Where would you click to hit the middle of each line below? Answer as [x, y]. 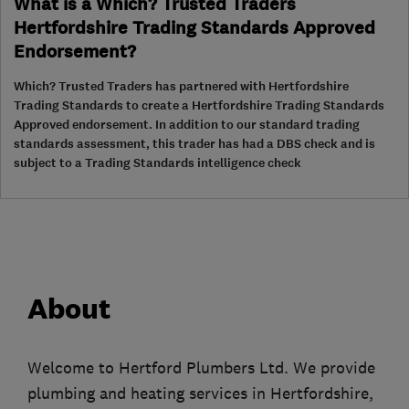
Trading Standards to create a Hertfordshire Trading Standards [199, 105]
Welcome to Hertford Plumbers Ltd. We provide [201, 367]
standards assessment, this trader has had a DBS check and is [194, 143]
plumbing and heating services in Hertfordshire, [200, 393]
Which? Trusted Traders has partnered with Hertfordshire [181, 86]
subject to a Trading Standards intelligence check [157, 163]
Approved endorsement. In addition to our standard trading [187, 124]
